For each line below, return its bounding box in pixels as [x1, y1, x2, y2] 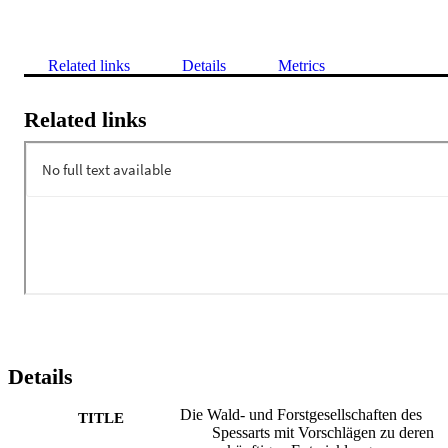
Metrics [278, 56, 325, 74]
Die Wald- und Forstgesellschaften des [180, 405, 422, 423]
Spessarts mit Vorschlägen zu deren [212, 423, 434, 441]
